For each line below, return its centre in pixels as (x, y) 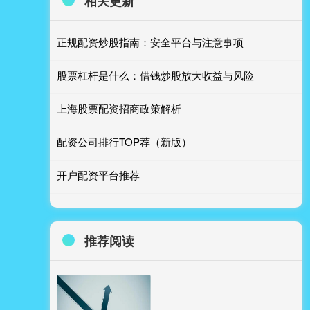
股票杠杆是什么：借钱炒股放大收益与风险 (155, 75)
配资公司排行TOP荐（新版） (124, 142)
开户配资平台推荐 (98, 175)
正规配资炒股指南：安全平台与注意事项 (150, 42)
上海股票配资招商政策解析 (119, 108)
